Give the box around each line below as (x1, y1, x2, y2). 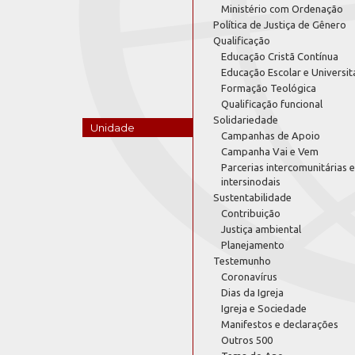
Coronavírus (221, 271, 277, 282)
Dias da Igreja (221, 287, 284, 298)
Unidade (90, 121, 136, 134)
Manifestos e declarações (221, 319, 338, 330)
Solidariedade (213, 114, 278, 125)
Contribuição (221, 208, 281, 219)
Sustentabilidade (213, 192, 292, 203)
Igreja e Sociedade (221, 303, 307, 314)
